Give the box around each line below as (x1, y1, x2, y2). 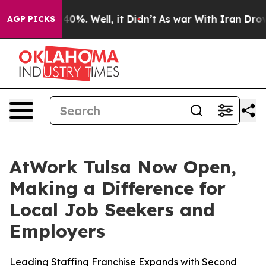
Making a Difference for (9, 177, 226, 199)
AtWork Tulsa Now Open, (9, 156, 236, 178)
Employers (9, 220, 105, 242)
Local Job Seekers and (9, 198, 215, 221)
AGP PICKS (7, 14, 55, 24)
